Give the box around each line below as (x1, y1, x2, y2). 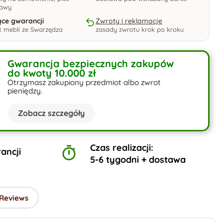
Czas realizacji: (90, 142, 153, 153)
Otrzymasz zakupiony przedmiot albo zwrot (7, 78, 161, 87)
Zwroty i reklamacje (95, 16, 162, 25)
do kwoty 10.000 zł (7, 67, 96, 79)
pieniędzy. (7, 86, 42, 96)
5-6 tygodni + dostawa (90, 154, 186, 165)
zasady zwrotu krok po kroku (95, 25, 184, 33)
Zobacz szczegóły (17, 108, 85, 118)
